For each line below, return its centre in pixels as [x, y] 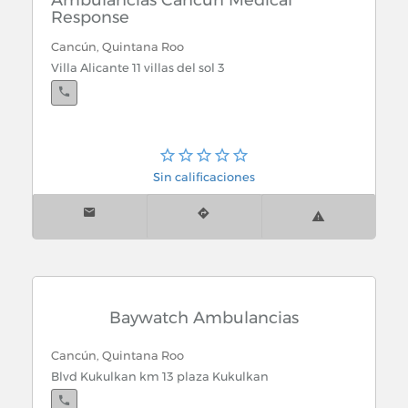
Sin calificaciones [204, 177]
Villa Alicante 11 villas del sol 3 [138, 67]
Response [90, 17]
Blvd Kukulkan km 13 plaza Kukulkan [160, 376]
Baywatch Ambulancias [204, 317]
